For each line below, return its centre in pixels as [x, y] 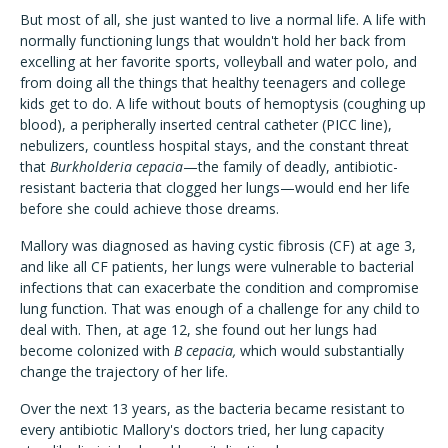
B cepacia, [205, 351]
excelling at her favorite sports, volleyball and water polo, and [218, 62]
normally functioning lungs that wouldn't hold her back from [213, 41]
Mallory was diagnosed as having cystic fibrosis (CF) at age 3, [218, 246]
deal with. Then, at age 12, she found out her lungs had [198, 330]
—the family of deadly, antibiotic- [290, 167]
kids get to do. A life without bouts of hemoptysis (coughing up [223, 104]
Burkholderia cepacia [116, 167]
